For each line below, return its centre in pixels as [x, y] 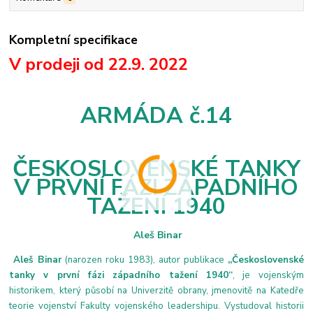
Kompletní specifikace [74, 40]
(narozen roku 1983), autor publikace [145, 260]
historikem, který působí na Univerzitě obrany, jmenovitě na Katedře [156, 291]
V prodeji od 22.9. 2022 [99, 65]
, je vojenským [268, 276]
